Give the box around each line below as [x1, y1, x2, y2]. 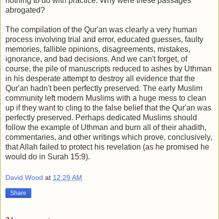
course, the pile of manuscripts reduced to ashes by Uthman [5, 64, 212, 73]
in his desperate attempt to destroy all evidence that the [5, 74, 195, 83]
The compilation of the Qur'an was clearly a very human [5, 25, 197, 34]
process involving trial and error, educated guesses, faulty [5, 35, 203, 44]
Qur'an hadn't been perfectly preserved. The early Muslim [5, 84, 202, 92]
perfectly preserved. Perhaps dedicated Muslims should [5, 113, 197, 122]
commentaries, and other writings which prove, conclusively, [5, 132, 212, 141]
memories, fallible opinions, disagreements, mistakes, [5, 44, 190, 53]
